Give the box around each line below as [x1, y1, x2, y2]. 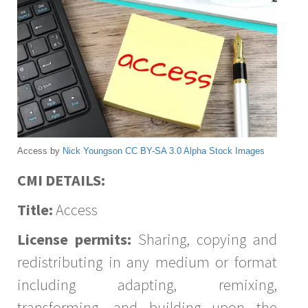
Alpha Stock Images [184, 145, 265, 156]
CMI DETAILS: [17, 170, 105, 190]
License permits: [17, 229, 131, 249]
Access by [17, 145, 63, 156]
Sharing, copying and [131, 229, 277, 249]
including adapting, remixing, [17, 274, 277, 294]
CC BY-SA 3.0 [125, 145, 181, 156]
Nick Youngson [63, 145, 122, 156]
